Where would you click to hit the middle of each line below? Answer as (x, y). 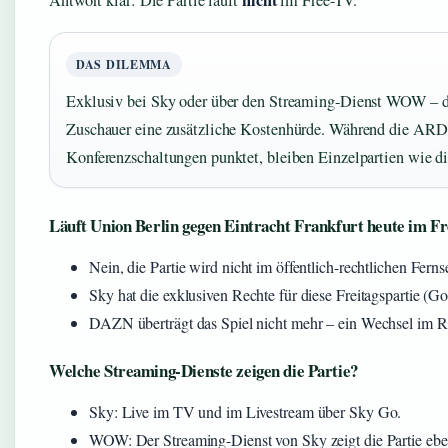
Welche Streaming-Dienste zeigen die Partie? (203, 371)
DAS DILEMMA (124, 65)
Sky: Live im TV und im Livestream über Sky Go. (245, 412)
